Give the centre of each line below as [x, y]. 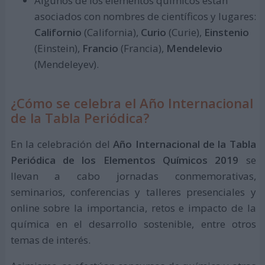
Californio [58, 32]
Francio [100, 48]
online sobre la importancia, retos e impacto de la [133, 208]
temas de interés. [50, 240]
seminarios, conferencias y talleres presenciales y [133, 192]
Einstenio [225, 32]
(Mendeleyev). [66, 64]
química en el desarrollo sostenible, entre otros [133, 224]
